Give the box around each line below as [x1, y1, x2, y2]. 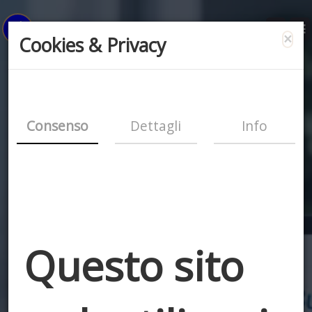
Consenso [26, 116, 89, 135]
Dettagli [130, 116, 182, 135]
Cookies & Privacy [19, 31, 166, 58]
